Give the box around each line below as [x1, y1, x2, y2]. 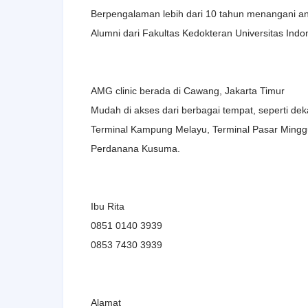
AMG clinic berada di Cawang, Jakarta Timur [91, 85, 285, 96]
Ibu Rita [91, 200, 124, 212]
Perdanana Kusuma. [91, 142, 180, 154]
